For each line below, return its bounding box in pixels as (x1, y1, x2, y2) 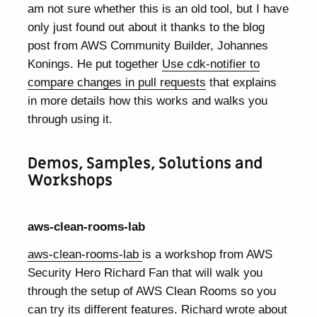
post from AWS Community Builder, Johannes (28, 38, 269, 52)
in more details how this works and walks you (28, 93, 268, 108)
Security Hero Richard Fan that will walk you (28, 265, 263, 280)
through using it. (28, 111, 113, 126)
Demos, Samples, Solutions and (28, 153, 263, 174)
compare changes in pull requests (28, 74, 207, 89)
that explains (206, 74, 277, 89)
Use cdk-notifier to (162, 56, 260, 71)
